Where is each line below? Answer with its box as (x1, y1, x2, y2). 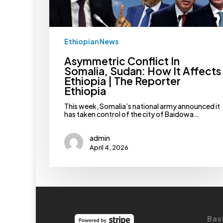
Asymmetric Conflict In (64, 54, 180, 68)
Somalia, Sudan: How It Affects (64, 64, 221, 78)
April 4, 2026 (89, 143, 128, 151)
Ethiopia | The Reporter (64, 74, 181, 88)
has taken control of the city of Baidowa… (64, 109, 199, 118)
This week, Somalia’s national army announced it (64, 101, 220, 111)
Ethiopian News (64, 36, 118, 46)
